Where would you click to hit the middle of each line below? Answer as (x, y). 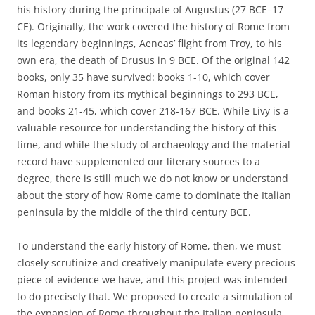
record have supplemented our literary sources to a (139, 161)
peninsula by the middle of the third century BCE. (134, 212)
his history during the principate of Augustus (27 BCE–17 (150, 9)
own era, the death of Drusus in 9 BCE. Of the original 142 (153, 60)
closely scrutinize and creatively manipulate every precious (156, 263)
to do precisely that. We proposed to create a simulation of (155, 296)
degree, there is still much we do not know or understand (153, 178)
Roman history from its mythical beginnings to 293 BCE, (148, 94)
